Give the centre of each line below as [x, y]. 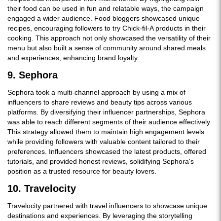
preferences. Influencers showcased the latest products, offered [107, 151]
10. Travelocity [42, 188]
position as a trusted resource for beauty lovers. [82, 171]
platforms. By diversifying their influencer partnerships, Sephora [106, 112]
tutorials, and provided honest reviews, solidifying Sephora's [101, 161]
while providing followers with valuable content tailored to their [104, 142]
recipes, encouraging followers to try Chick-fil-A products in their [107, 28]
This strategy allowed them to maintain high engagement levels [106, 132]
